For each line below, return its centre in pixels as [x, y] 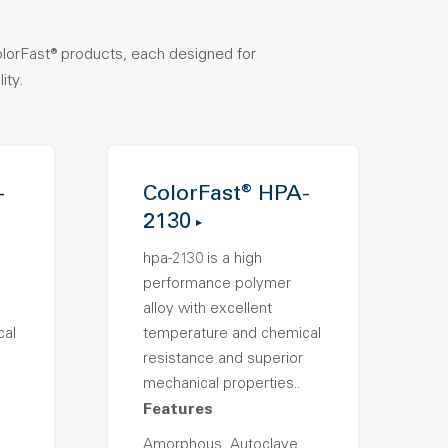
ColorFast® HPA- [226, 195]
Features [177, 410]
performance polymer [216, 284]
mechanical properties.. [221, 384]
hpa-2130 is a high [202, 259]
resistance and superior [222, 359]
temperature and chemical [231, 334]
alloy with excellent [207, 309]
